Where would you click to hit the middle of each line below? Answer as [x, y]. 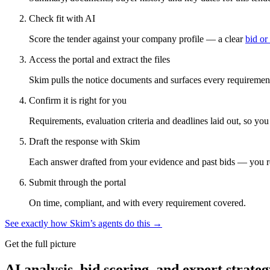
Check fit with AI [62, 18]
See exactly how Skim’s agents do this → [83, 223]
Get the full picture [40, 243]
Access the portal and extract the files [99, 59]
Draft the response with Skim [84, 141]
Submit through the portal [77, 182]
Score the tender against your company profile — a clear [136, 39]
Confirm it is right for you [78, 100]
